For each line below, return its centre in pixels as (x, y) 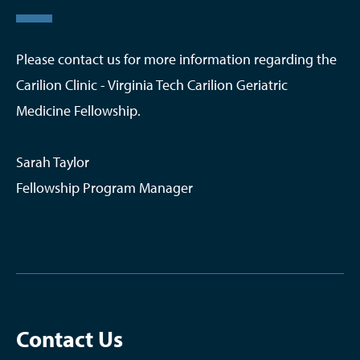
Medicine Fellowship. (78, 110)
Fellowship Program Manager (104, 187)
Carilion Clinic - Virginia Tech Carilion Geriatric (152, 84)
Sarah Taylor (53, 162)
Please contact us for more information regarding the (176, 59)
